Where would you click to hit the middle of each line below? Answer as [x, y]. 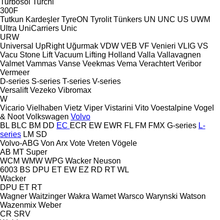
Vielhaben [44, 108]
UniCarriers [39, 28]
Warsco [131, 196]
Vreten [99, 143]
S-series [46, 81]
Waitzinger [47, 196]
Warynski [162, 196]
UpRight [50, 46]
